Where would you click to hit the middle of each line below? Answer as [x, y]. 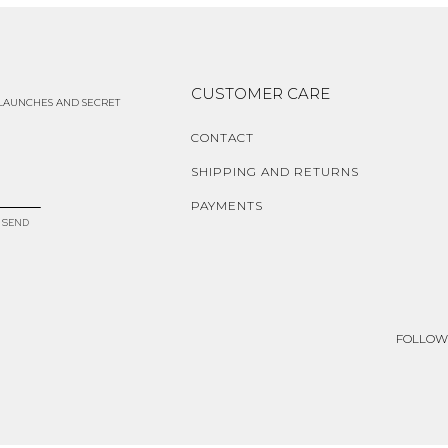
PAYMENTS [226, 206]
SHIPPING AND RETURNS [274, 172]
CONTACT [222, 138]
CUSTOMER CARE [260, 94]
